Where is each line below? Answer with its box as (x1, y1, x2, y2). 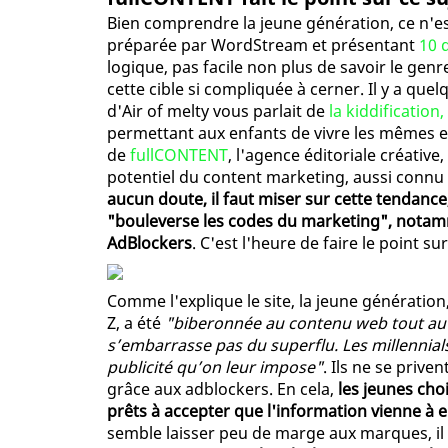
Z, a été (107, 311, 165, 334)
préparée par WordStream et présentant (107, 33, 419, 56)
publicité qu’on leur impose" (107, 355, 323, 378)
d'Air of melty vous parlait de (107, 99, 329, 122)
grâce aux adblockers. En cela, (107, 377, 338, 400)
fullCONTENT (130, 143, 228, 166)
